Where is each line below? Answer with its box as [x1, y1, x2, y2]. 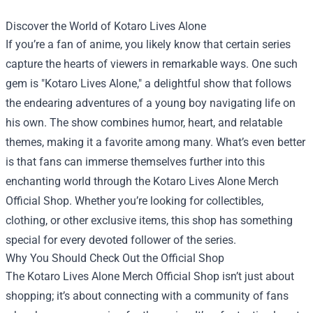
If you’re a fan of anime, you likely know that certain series [6, 37, 291, 51]
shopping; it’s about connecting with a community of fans [6, 289, 289, 303]
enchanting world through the [6, 174, 153, 188]
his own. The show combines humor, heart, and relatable [6, 115, 282, 129]
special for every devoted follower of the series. [6, 233, 236, 247]
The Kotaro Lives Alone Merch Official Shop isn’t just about [6, 269, 294, 283]
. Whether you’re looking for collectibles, [69, 194, 263, 208]
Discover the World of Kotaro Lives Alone [6, 19, 206, 33]
